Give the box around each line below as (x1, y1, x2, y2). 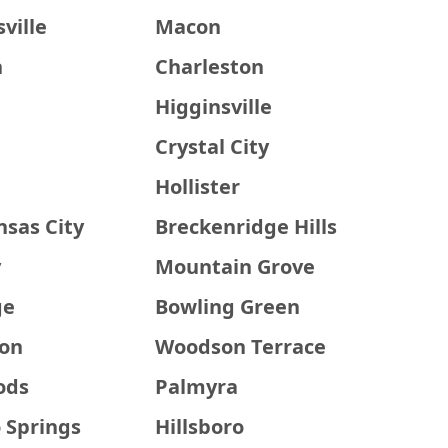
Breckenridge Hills (155, 213, 338, 240)
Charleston (155, 53, 265, 80)
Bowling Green (155, 293, 301, 320)
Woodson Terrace (155, 333, 327, 360)
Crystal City (155, 133, 270, 160)
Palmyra (155, 373, 239, 400)
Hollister (155, 173, 241, 200)
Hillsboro (155, 413, 245, 440)
